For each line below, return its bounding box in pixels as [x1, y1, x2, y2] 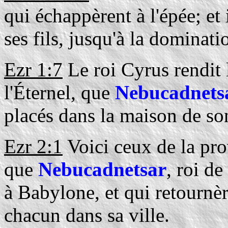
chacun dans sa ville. [4, 204, 169, 226]
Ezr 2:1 [4, 135, 63, 157]
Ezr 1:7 [4, 59, 63, 80]
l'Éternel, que [4, 81, 115, 103]
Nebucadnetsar [38, 158, 166, 180]
